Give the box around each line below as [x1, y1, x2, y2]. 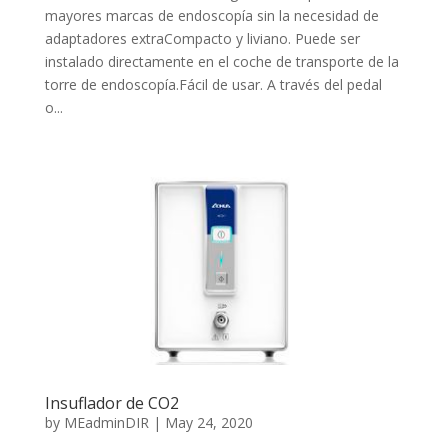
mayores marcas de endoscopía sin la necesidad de [44, 6, 379, 26]
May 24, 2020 [164, 412, 253, 432]
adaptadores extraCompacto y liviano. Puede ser [44, 29, 360, 49]
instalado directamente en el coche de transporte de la [44, 52, 399, 72]
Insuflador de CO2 [44, 391, 179, 414]
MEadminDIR [63, 412, 149, 432]
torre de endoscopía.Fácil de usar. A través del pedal [44, 75, 382, 95]
